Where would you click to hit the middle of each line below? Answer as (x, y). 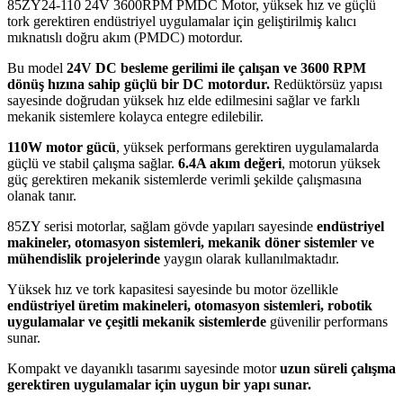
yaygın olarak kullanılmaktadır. (250, 258)
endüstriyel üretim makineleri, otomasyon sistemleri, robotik (190, 305)
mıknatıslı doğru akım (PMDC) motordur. (125, 37)
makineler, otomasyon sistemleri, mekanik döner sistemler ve (191, 242)
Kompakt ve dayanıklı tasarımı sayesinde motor (143, 368)
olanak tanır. (42, 195)
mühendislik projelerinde (84, 258)
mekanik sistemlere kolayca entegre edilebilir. (135, 116)
